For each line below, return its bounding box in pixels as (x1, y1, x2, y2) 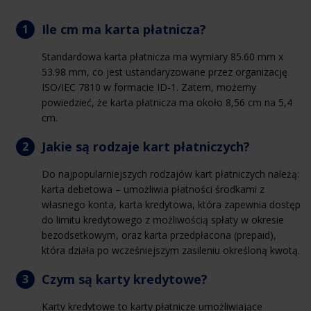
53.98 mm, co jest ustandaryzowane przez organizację (42, 65, 287, 78)
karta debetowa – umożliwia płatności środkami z (42, 182, 264, 196)
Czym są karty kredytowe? (42, 270, 208, 287)
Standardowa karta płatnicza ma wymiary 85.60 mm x (42, 49, 283, 63)
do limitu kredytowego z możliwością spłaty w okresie (42, 212, 284, 226)
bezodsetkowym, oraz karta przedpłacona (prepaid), (42, 228, 276, 242)
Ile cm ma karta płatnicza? (42, 20, 206, 37)
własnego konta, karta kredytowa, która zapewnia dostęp (42, 197, 301, 211)
